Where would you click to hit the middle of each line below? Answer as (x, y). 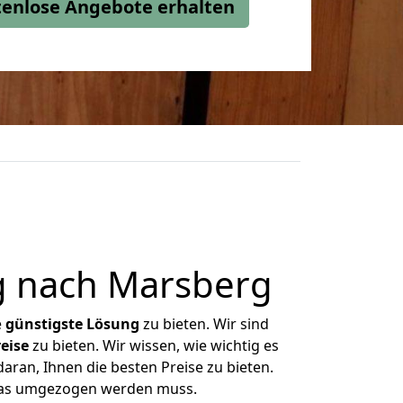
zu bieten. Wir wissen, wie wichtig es (153, 345)
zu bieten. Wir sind (204, 324)
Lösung (113, 324)
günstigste (44, 324)
